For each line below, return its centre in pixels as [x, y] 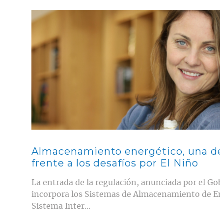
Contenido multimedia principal [80, 13]
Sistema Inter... [61, 206]
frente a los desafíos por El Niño [115, 163]
